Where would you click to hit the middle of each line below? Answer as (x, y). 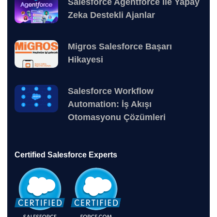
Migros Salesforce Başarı (120, 47)
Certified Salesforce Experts (66, 155)
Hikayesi (85, 60)
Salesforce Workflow (111, 91)
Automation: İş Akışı (110, 104)
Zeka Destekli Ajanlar (111, 15)
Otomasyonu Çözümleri (117, 117)
